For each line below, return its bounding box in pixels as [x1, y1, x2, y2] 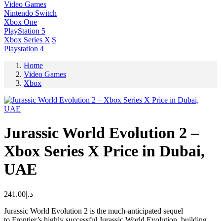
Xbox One [4, 17, 37, 26]
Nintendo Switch [4, 8, 57, 17]
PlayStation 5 [4, 26, 45, 35]
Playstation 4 [4, 44, 44, 53]
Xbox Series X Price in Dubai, [4, 142, 205, 160]
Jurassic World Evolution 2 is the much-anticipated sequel [4, 206, 183, 215]
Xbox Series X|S [4, 35, 56, 44]
